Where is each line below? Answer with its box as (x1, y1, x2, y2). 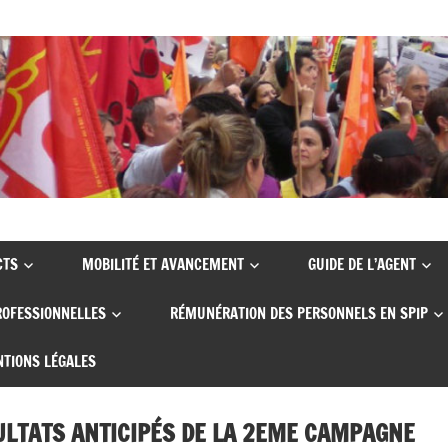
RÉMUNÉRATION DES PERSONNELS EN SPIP (169, 302, 428, 324)
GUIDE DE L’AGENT (308, 254, 417, 276)
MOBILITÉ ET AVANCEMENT (81, 254, 244, 276)
